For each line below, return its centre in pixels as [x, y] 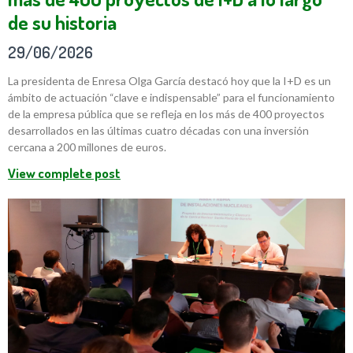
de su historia [62, 22]
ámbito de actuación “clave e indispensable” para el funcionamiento [171, 97]
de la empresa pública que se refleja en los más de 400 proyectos [166, 113]
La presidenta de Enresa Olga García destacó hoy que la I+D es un [169, 80]
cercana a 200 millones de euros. [87, 147]
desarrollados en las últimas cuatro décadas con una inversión [158, 130]
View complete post [64, 173]
